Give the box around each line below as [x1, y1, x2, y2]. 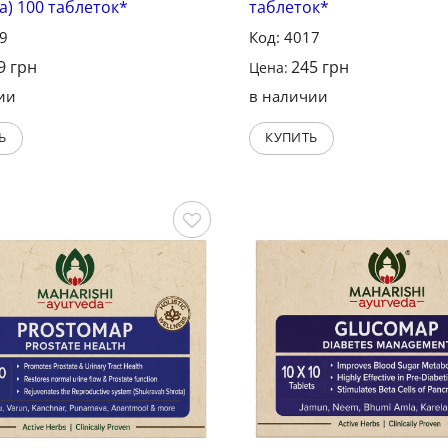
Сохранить [128, 248, 203, 268]
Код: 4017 [248, 27, 320, 48]
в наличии [248, 86, 328, 107]
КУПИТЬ [265, 128, 318, 147]
